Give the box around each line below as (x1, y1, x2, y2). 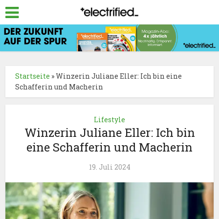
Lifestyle (94, 115, 125, 125)
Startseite (15, 71, 50, 81)
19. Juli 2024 (88, 162, 131, 172)
